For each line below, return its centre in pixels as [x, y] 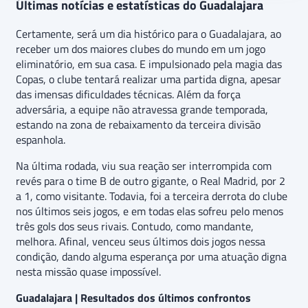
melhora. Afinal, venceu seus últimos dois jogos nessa [141, 242]
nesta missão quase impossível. [88, 272]
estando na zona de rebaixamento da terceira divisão [138, 125]
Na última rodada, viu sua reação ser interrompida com [144, 166]
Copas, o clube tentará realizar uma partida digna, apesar [148, 79]
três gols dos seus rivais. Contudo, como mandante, [135, 227]
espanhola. [41, 140]
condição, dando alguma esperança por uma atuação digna [151, 257]
